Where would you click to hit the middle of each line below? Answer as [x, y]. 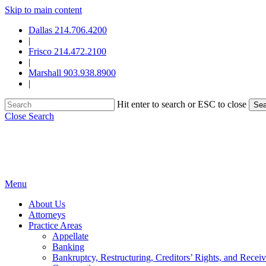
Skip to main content [43, 10]
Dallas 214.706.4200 [68, 30]
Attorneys [47, 215]
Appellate [70, 236]
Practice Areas [55, 225]
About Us [47, 204]
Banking [68, 247]
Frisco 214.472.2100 [67, 51]
